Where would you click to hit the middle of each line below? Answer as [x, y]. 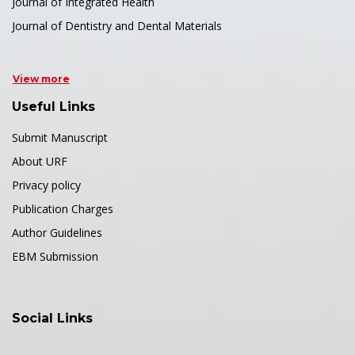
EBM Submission [55, 256]
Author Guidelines [57, 233]
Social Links [52, 318]
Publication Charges [63, 209]
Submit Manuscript [60, 137]
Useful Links [53, 107]
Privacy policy [46, 185]
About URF [40, 161]
